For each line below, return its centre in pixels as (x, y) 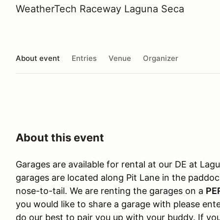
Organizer (161, 58)
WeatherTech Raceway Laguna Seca (100, 9)
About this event (60, 137)
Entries (84, 58)
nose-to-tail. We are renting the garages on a (111, 191)
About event (38, 58)
